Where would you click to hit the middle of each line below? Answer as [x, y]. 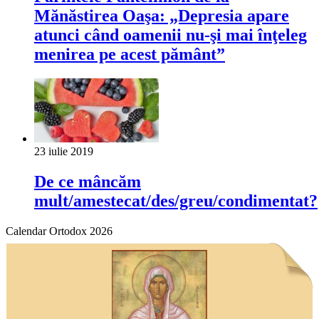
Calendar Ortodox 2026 [59, 231]
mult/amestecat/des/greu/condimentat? [176, 200]
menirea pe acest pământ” [130, 54]
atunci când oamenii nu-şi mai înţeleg [171, 35]
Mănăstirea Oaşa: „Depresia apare [162, 15]
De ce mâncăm [88, 181]
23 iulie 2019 [64, 151]
